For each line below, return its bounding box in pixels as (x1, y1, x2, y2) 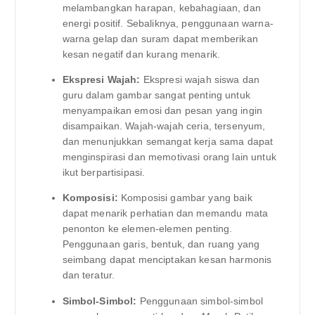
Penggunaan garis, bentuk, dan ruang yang (62, 238, 260, 250)
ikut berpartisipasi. (62, 167, 146, 179)
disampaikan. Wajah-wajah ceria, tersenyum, (62, 120, 266, 132)
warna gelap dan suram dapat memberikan (62, 33, 258, 45)
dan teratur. (62, 269, 115, 281)
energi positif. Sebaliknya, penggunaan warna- (62, 18, 274, 30)
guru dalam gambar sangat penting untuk (62, 89, 250, 101)
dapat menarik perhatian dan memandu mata (62, 207, 269, 219)
